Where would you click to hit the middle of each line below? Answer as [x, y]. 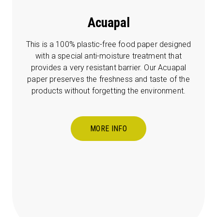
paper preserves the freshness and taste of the [108, 79]
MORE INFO [108, 129]
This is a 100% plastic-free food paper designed [108, 45]
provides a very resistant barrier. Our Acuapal [108, 68]
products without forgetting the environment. [108, 91]
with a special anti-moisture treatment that [108, 56]
